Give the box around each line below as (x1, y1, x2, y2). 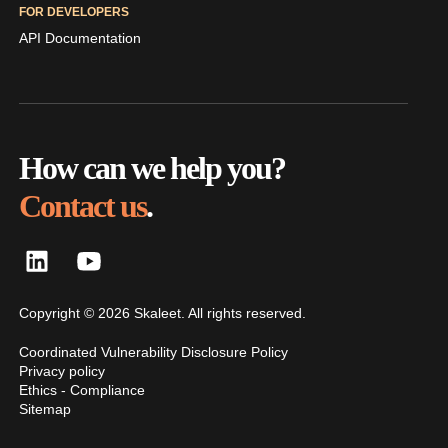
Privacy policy (18, 363, 105, 380)
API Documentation (18, 30, 141, 47)
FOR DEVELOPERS (18, 5, 129, 20)
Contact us (18, 188, 146, 225)
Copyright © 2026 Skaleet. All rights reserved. (18, 305, 306, 322)
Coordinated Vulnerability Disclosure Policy (18, 344, 288, 361)
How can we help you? (18, 150, 285, 187)
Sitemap (18, 401, 71, 418)
